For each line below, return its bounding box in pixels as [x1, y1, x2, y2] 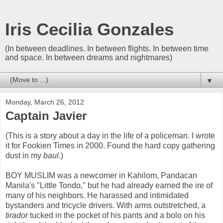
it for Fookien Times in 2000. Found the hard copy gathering [5, 141, 215, 150]
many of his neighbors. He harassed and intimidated [5, 191, 189, 200]
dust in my [5, 151, 43, 160]
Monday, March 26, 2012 [5, 98, 84, 106]
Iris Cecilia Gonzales [5, 20, 174, 39]
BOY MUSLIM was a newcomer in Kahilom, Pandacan [5, 171, 197, 180]
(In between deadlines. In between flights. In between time [5, 44, 209, 53]
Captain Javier [5, 109, 87, 122]
